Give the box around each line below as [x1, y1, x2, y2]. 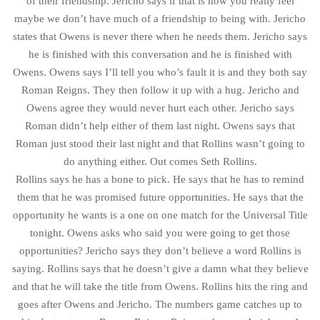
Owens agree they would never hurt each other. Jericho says [26, 101, 294, 114]
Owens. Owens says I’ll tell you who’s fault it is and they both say [13, 66, 307, 78]
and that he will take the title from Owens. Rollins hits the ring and [12, 280, 308, 292]
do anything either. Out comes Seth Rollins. [63, 155, 257, 167]
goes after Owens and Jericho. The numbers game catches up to [18, 298, 302, 310]
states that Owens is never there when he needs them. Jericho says [13, 30, 307, 42]
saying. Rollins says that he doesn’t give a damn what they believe [11, 262, 309, 274]
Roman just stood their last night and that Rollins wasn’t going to [15, 137, 305, 149]
